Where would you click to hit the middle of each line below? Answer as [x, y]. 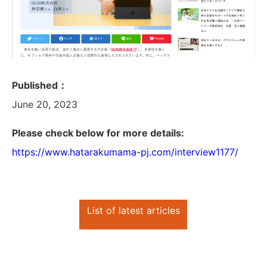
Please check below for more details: [98, 133]
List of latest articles [133, 211]
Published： [40, 86]
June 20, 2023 [45, 105]
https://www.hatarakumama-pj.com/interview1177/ [125, 152]
